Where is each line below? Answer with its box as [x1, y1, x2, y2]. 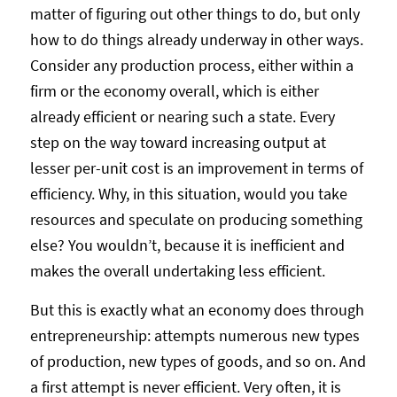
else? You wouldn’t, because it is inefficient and [29, 234, 345, 255]
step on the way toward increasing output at [29, 131, 326, 152]
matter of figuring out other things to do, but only [29, 3, 360, 24]
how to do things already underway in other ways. [29, 28, 363, 50]
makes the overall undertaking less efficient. [29, 260, 325, 281]
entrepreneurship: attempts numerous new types [29, 324, 360, 346]
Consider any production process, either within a [29, 54, 354, 75]
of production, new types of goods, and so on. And [29, 350, 366, 371]
